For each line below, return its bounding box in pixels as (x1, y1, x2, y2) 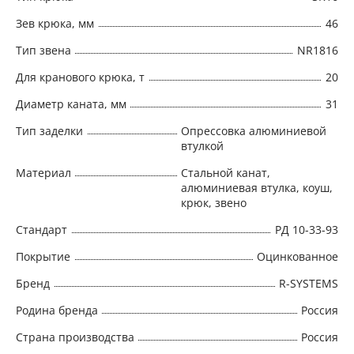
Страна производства (16, 329, 134, 345)
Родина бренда (16, 302, 98, 318)
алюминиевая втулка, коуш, (181, 179, 333, 195)
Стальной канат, (181, 164, 270, 180)
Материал (16, 164, 71, 180)
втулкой (181, 137, 224, 153)
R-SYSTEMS (279, 275, 338, 291)
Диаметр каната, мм (16, 96, 126, 111)
